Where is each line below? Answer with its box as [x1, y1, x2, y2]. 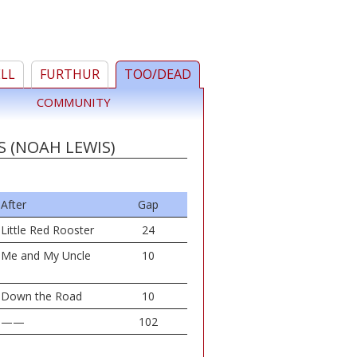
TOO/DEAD [124, 65, 191, 83]
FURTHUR [40, 65, 100, 83]
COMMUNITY [37, 94, 111, 110]
